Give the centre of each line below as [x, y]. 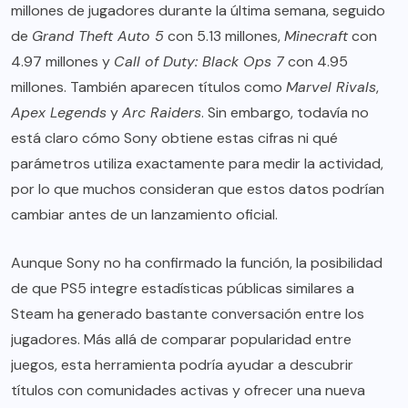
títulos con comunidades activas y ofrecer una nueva [188, 391]
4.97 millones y [62, 62]
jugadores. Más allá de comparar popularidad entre [181, 340]
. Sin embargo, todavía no [285, 113]
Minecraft [316, 36]
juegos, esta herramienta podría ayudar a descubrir [182, 365]
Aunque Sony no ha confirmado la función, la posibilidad [197, 263]
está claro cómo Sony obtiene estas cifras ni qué [174, 138]
